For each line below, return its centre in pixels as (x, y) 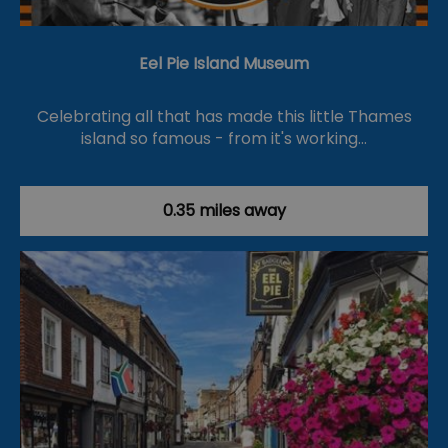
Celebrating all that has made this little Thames (224, 117)
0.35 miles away (224, 211)
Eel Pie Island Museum (224, 64)
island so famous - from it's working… (224, 139)
